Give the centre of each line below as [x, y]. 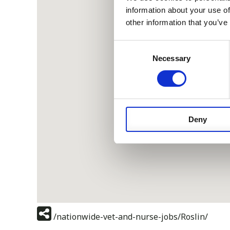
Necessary [171, 58]
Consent [128, 46]
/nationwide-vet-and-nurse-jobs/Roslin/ [131, 217]
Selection [129, 59]
